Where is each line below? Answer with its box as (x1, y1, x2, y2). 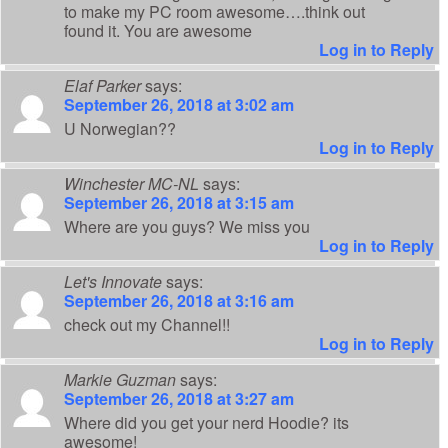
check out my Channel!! (64, 313, 230, 337)
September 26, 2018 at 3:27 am (64, 387, 294, 411)
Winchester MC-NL (64, 172, 199, 196)
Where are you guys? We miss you (64, 215, 310, 239)
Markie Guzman (64, 368, 176, 392)
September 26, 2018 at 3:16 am (64, 289, 294, 313)
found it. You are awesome (64, 19, 252, 43)
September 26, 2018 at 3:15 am (64, 191, 294, 215)
